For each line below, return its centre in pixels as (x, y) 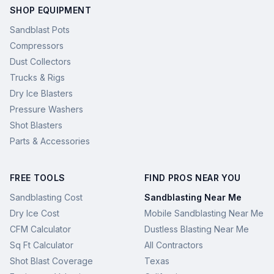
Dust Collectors (40, 61)
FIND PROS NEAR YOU (193, 177)
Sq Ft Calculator (42, 245)
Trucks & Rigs (37, 77)
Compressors (37, 45)
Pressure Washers (46, 109)
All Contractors (174, 245)
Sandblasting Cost (46, 197)
